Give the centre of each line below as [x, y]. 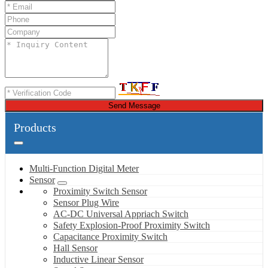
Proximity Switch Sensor [100, 191]
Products [35, 127]
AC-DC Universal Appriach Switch [121, 214]
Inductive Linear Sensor [98, 259]
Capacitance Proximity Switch [110, 236]
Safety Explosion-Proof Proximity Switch [132, 225]
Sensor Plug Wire [86, 202]
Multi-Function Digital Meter [84, 168]
